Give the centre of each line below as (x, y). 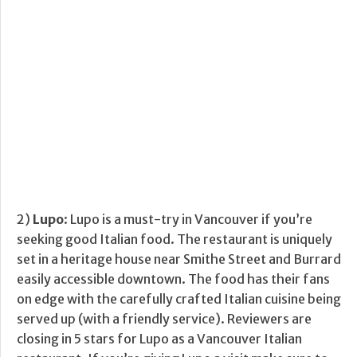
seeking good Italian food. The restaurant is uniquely (175, 239)
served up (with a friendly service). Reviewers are (164, 319)
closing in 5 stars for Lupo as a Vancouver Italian (159, 339)
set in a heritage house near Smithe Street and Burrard (179, 259)
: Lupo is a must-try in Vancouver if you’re (188, 220)
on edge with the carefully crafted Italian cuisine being (179, 299)
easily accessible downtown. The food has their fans (173, 279)
